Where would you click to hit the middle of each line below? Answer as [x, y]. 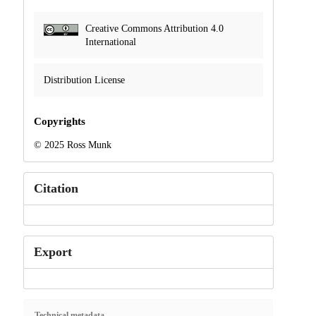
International [110, 42]
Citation [56, 189]
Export [53, 252]
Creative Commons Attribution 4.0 [154, 29]
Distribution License [84, 80]
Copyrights [59, 122]
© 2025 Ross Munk [72, 145]
